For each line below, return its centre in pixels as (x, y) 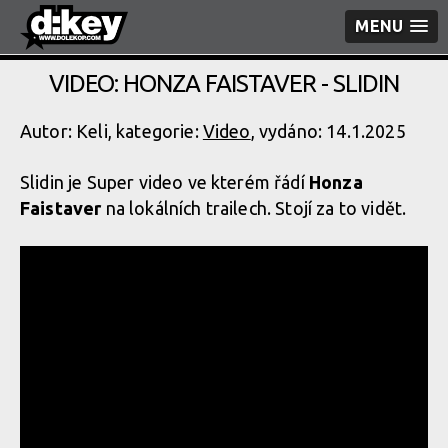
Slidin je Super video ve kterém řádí (164, 182)
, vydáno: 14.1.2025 (328, 131)
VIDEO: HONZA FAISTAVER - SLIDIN (224, 83)
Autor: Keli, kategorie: (111, 131)
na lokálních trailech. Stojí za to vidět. (254, 208)
